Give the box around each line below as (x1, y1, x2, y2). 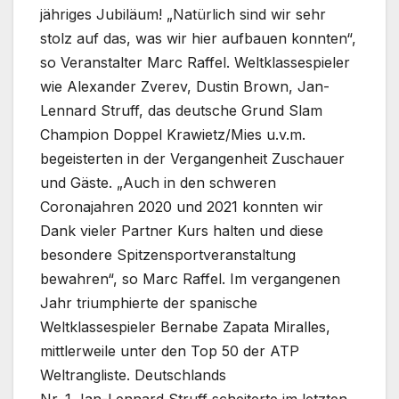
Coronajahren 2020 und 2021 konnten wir (40, 198, 323, 216)
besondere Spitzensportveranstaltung (40, 246, 296, 265)
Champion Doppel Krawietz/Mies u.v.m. (40, 126, 305, 144)
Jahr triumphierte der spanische (40, 294, 257, 313)
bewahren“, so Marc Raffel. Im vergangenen (40, 270, 340, 289)
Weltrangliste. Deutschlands (40, 366, 226, 385)
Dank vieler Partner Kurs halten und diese (40, 222, 323, 240)
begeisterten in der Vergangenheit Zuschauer (40, 150, 345, 168)
